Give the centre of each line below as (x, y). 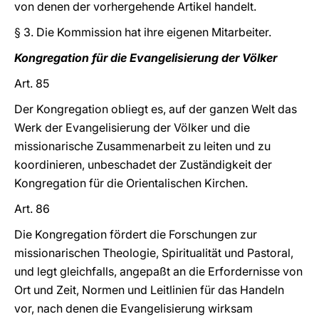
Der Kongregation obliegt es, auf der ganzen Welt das (156, 109)
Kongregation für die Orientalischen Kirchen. (131, 183)
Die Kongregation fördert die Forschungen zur (136, 234)
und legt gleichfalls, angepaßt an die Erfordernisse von (158, 271)
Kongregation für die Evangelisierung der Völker (146, 58)
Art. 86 (32, 209)
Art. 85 (32, 83)
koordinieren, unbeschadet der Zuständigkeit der (143, 164)
